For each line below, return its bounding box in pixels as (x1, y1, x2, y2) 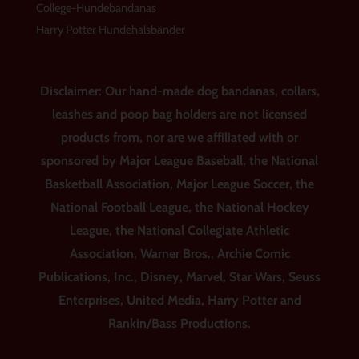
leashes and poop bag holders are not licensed (52, 107, 307, 123)
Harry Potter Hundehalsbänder (35, 22, 185, 38)
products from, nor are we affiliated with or (61, 130, 298, 146)
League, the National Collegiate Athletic (70, 223, 289, 239)
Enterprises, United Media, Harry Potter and (58, 292, 301, 309)
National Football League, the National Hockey (50, 200, 309, 216)
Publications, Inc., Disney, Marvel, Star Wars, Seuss (38, 269, 321, 285)
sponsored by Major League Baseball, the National (41, 153, 318, 169)
